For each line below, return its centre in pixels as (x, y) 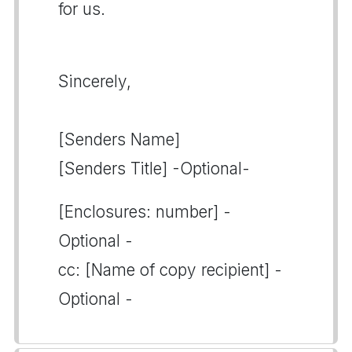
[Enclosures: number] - (145, 212)
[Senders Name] (119, 139)
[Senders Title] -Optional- (154, 169)
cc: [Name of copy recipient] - (170, 270)
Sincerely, (95, 81)
